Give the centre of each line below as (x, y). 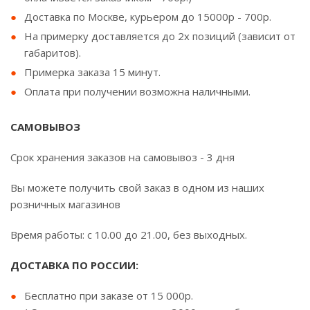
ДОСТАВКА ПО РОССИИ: (74, 265)
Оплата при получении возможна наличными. (137, 91)
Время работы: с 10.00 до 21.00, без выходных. (129, 235)
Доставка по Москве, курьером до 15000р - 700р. (148, 17)
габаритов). (53, 53)
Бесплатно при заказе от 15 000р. (109, 295)
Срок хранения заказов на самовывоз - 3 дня (122, 157)
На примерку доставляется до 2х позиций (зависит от (160, 36)
